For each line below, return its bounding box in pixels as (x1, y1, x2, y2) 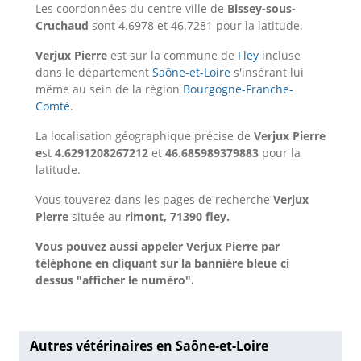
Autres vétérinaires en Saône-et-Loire (30, 336, 268, 355)
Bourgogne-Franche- (183, 81, 293, 97)
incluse (259, 47, 301, 63)
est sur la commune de (107, 47, 238, 63)
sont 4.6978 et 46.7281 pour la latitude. (89, 17, 303, 33)
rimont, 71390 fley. (125, 208, 230, 224)
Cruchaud (35, 17, 89, 33)
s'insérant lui (230, 64, 304, 80)
